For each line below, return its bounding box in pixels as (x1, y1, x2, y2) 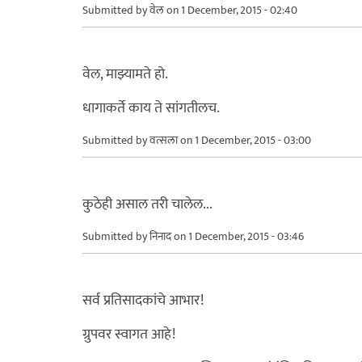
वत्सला (149, 130, 178, 149)
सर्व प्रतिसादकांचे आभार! (82, 288, 204, 313)
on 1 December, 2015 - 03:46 (171, 226, 304, 246)
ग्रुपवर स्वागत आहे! (82, 322, 175, 347)
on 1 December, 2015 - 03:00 (178, 130, 311, 149)
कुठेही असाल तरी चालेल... (82, 192, 213, 217)
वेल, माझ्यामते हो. (82, 61, 168, 86)
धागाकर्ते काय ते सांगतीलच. (82, 95, 220, 120)
